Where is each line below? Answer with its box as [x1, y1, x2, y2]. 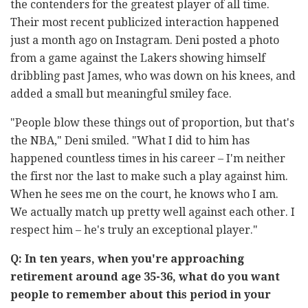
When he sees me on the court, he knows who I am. [10, 188, 278, 201]
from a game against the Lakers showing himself [10, 52, 265, 65]
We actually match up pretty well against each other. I [10, 206, 295, 219]
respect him [10, 223, 76, 237]
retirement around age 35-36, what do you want [10, 270, 280, 284]
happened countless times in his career [10, 152, 218, 166]
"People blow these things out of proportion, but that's [10, 116, 294, 130]
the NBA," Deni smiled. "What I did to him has [10, 134, 250, 148]
